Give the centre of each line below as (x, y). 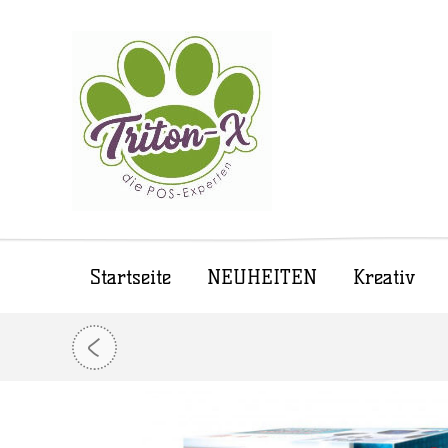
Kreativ (384, 277)
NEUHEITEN (262, 277)
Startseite (130, 277)
